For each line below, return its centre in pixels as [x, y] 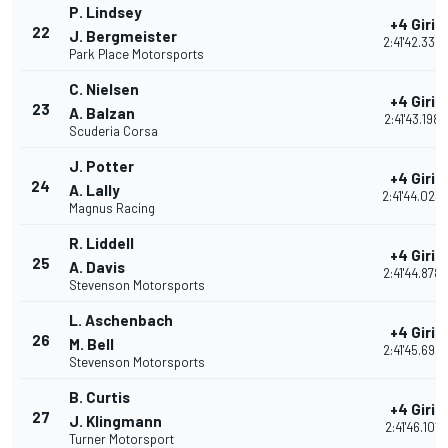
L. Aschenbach [121, 320]
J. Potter [101, 166]
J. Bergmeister [123, 36]
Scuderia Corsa [113, 131]
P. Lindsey [105, 12]
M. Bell [91, 344]
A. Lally [94, 190]
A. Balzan [102, 113]
